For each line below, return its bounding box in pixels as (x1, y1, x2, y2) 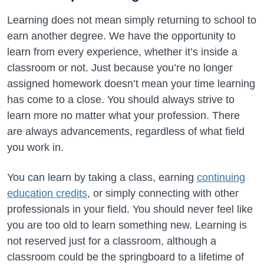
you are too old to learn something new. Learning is (7, 219, 247, 231)
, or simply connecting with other (87, 187, 239, 199)
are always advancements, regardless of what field (7, 126, 245, 137)
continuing (197, 171, 245, 183)
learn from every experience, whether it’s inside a (7, 46, 237, 58)
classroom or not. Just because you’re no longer (7, 62, 233, 74)
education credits (7, 187, 87, 199)
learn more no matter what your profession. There (7, 110, 240, 121)
